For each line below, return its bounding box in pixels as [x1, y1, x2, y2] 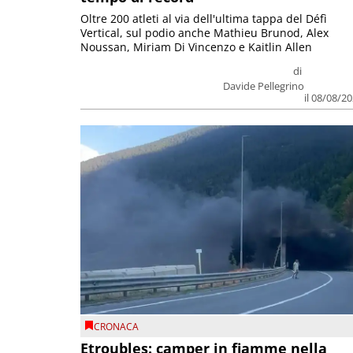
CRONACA [94, 320, 139, 334]
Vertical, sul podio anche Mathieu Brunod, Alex [80, 24, 329, 40]
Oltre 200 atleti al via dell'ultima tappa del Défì [80, 10, 327, 26]
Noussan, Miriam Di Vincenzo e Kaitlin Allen [80, 39, 312, 54]
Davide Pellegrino [223, 78, 305, 93]
